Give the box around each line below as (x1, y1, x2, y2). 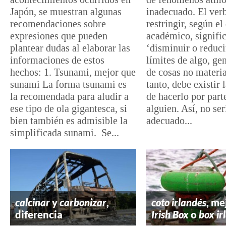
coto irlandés (151, 196, 206, 208)
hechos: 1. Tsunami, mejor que (10, 66, 136, 78)
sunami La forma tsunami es (10, 78, 127, 90)
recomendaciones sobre (10, 18, 106, 29)
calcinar (15, 196, 50, 208)
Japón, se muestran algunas (10, 6, 122, 17)
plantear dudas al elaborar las (10, 42, 130, 53)
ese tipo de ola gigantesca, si (10, 102, 127, 114)
